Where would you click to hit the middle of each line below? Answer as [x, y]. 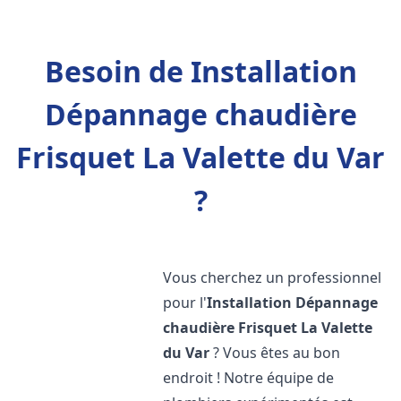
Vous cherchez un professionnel [273, 277]
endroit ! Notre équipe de [249, 378]
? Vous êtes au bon [275, 353]
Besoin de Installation [200, 71]
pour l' [185, 303]
